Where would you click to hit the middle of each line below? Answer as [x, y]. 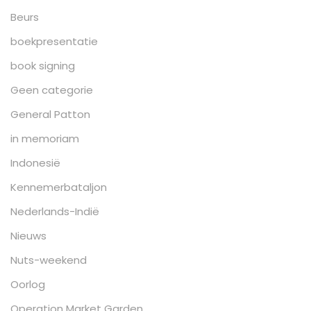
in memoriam [45, 138]
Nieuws [28, 236]
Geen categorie [52, 90]
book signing [43, 66]
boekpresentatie [54, 41]
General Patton [50, 114]
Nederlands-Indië [55, 211]
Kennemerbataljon [59, 187]
